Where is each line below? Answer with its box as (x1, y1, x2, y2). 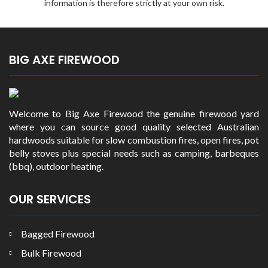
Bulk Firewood (21, 247, 81, 258)
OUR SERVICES (9, 191, 91, 208)
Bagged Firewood (21, 228, 95, 239)
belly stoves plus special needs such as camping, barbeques (9, 147, 259, 159)
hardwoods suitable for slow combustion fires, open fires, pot (9, 134, 259, 145)
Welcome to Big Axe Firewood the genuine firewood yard (9, 108, 259, 119)
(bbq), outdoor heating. (9, 160, 103, 172)
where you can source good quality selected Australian (9, 121, 259, 132)
